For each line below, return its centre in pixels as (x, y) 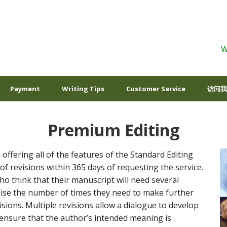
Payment (25, 89)
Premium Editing (113, 130)
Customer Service (156, 89)
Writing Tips (83, 89)
